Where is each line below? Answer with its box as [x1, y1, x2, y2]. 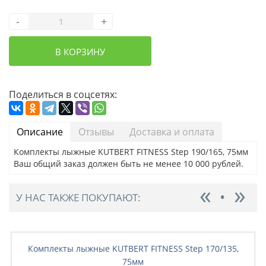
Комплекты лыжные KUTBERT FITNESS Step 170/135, [27, 243, 239, 254]
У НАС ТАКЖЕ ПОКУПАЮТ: [16, 191, 141, 204]
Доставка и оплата [129, 125, 214, 138]
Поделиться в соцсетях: [9, 88, 117, 101]
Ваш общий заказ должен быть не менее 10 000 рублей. [14, 158, 243, 169]
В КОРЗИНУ [55, 46, 105, 58]
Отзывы [78, 125, 114, 138]
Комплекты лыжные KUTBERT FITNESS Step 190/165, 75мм [14, 146, 248, 157]
